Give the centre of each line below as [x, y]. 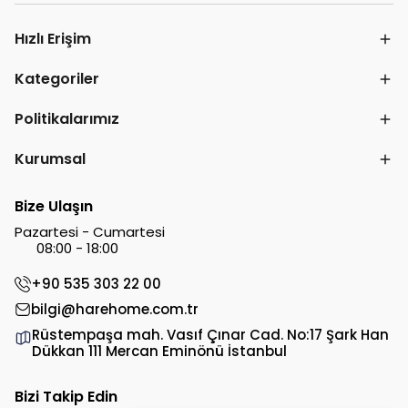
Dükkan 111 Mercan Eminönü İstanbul [160, 351]
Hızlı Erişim [53, 39]
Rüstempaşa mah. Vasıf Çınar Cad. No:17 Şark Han [211, 335]
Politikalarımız [67, 119]
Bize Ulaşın [54, 206]
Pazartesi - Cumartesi [90, 232]
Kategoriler [57, 79]
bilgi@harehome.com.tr [115, 309]
